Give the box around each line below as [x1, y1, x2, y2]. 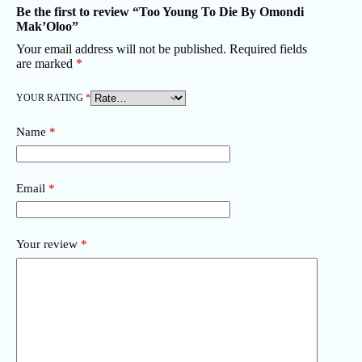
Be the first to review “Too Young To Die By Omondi [16, 5, 304, 19]
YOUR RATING [16, 92, 86, 104]
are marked [16, 57, 76, 71]
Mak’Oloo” [16, 19, 78, 34]
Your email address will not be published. [16, 42, 226, 57]
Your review [16, 238, 81, 251]
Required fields [229, 42, 307, 57]
